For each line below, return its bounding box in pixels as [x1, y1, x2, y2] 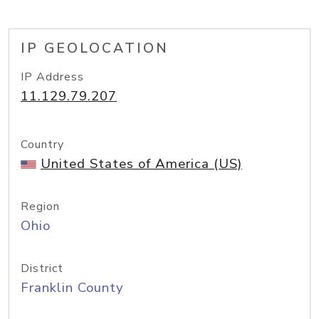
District [21, 261, 63, 276]
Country [21, 137, 64, 152]
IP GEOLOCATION [21, 39, 169, 58]
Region [21, 199, 60, 214]
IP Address [21, 69, 84, 85]
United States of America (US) [41, 155, 242, 173]
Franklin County [21, 278, 124, 297]
